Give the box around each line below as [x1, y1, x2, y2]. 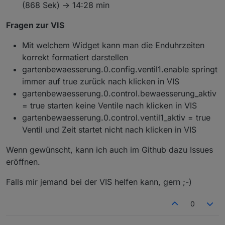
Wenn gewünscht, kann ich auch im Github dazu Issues [6, 145, 213, 155]
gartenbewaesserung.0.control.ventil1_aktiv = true [22, 113, 210, 123]
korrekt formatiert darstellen [22, 52, 128, 63]
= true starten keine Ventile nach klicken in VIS [22, 100, 197, 111]
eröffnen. [6, 157, 40, 167]
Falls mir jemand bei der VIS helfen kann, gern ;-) [6, 177, 192, 187]
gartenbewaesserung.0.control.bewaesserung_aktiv [22, 88, 216, 99]
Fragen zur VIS [6, 20, 64, 31]
